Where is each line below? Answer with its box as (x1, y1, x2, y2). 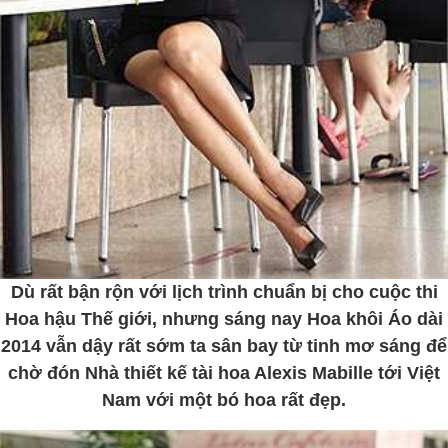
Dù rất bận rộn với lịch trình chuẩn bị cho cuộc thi (10, 281, 438, 302)
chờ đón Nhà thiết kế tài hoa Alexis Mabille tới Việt (8, 362, 440, 383)
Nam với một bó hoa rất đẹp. (102, 389, 346, 410)
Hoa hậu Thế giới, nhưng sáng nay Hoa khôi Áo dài (5, 308, 443, 329)
